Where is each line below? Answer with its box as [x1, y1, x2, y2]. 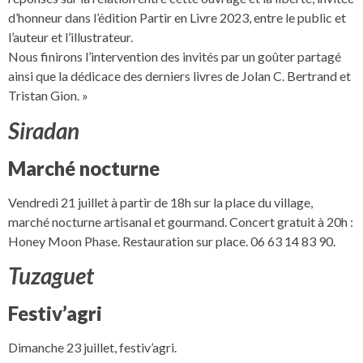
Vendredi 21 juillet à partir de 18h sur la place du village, [8, 194, 313, 210]
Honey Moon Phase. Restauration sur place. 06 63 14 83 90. [8, 233, 335, 249]
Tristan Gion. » [8, 88, 88, 104]
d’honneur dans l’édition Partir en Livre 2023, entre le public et [8, 10, 346, 26]
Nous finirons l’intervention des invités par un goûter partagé [8, 49, 341, 65]
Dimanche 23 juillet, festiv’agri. [8, 340, 177, 356]
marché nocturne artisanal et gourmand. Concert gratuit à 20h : [8, 213, 353, 229]
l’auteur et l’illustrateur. [8, 29, 133, 45]
